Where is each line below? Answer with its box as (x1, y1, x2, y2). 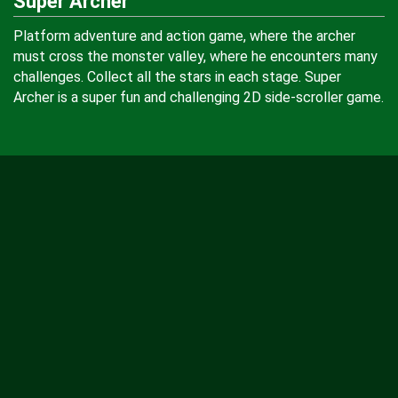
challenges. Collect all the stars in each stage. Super (13, 68, 341, 85)
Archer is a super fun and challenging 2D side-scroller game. (13, 89, 384, 106)
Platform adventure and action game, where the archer (13, 28, 355, 44)
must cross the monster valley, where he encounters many (13, 48, 378, 65)
